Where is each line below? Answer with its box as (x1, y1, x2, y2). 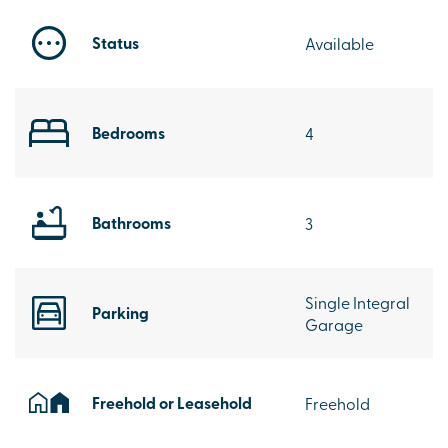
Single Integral (305, 290, 410, 313)
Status (92, 30, 139, 54)
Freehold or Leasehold (92, 390, 252, 414)
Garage (305, 312, 363, 335)
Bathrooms (92, 210, 171, 234)
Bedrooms (92, 120, 165, 144)
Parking (92, 300, 149, 324)
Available (305, 31, 374, 54)
